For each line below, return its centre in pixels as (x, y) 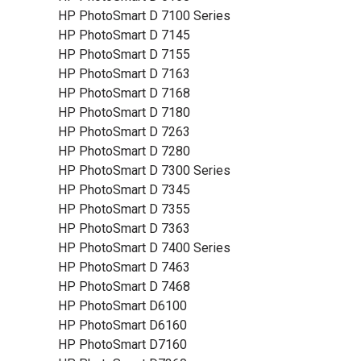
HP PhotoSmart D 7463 (124, 267)
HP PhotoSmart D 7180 (124, 112)
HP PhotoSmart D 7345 (124, 190)
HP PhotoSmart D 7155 (124, 54)
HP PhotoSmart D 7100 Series (144, 16)
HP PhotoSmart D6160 (122, 325)
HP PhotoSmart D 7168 (124, 93)
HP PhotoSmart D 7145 (124, 35)
